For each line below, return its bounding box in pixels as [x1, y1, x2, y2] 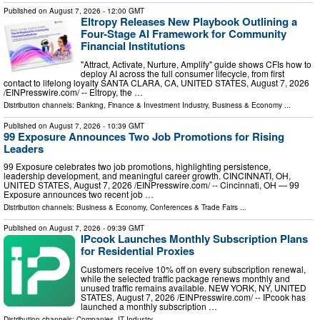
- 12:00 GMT [101, 6, 144, 16]
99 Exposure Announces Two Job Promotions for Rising [4, 128, 284, 144]
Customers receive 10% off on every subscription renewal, [81, 262, 306, 275]
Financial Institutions [81, 38, 185, 54]
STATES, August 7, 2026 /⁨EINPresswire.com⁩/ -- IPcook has [81, 290, 306, 303]
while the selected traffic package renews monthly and [81, 271, 290, 284]
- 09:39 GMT [101, 223, 144, 234]
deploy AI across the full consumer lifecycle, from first [81, 66, 284, 79]
